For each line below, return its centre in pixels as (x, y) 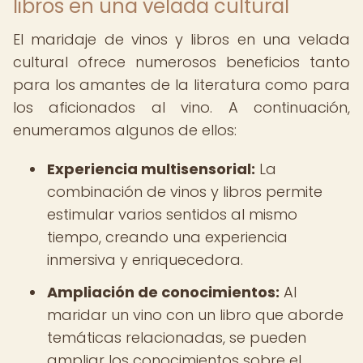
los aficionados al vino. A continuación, (181, 107)
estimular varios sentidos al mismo (172, 214)
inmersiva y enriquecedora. (145, 260)
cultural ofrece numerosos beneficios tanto (181, 62)
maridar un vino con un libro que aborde (195, 315)
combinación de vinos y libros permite (185, 192)
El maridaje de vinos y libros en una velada (181, 39)
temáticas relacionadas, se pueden (177, 337)
